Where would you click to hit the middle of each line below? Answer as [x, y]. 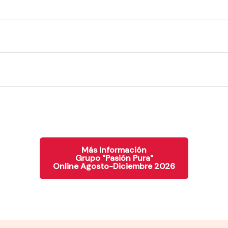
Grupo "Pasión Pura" [114, 158]
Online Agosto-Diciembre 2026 [114, 166]
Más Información [114, 150]
